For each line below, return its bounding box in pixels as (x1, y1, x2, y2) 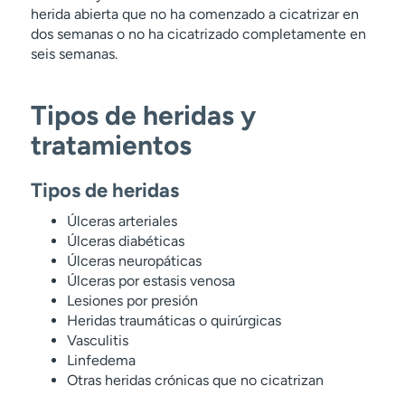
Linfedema (66, 352, 136, 369)
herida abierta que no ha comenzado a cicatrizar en (30, 5, 359, 23)
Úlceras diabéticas (66, 232, 184, 250)
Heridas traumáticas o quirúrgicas (66, 312, 281, 329)
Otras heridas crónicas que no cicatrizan (66, 372, 324, 389)
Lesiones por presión (66, 292, 198, 309)
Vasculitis (66, 332, 128, 349)
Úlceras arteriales (66, 212, 177, 230)
